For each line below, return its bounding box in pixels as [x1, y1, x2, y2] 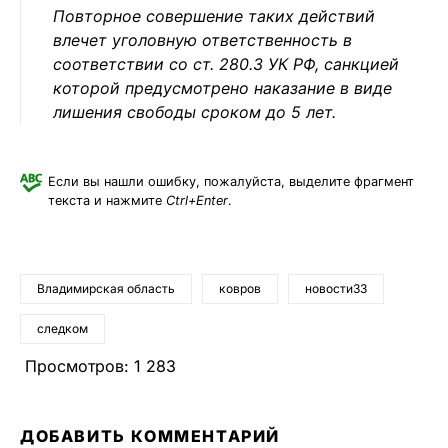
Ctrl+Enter [166, 193, 228, 208]
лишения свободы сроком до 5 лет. [53, 102, 341, 122]
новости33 [305, 281, 367, 296]
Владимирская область [37, 281, 175, 296]
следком [37, 321, 88, 336]
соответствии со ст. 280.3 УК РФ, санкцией [53, 54, 399, 74]
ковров [219, 281, 261, 296]
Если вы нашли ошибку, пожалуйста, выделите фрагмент [48, 174, 414, 189]
